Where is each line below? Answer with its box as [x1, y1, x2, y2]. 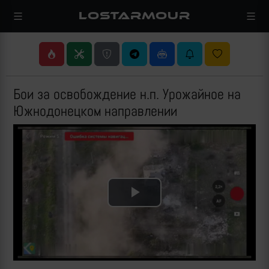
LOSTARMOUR [79, 9, 190, 22]
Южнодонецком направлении [13, 101, 177, 120]
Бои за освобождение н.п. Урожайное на [13, 85, 241, 103]
